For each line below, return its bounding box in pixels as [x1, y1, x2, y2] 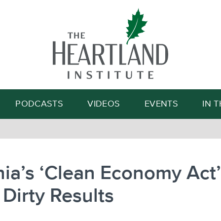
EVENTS [144, 100, 178, 109]
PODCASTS [15, 100, 64, 109]
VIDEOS [87, 100, 120, 109]
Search [147, 52, 166, 58]
